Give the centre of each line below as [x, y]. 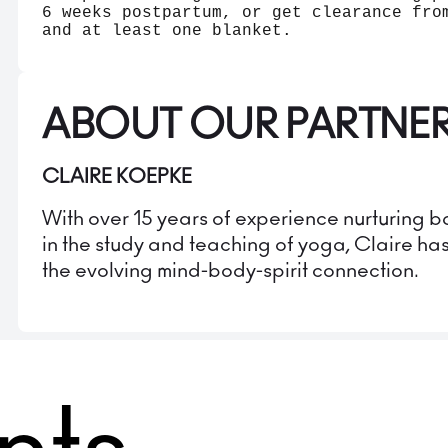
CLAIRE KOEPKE [117, 177]
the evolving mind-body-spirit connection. [230, 271]
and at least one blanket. [167, 31]
